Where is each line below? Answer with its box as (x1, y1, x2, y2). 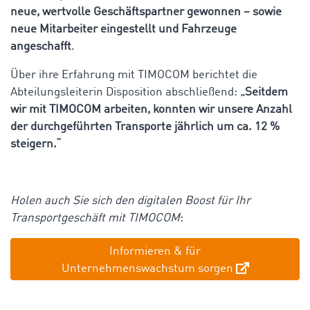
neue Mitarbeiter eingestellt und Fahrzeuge (10, 23, 237, 35)
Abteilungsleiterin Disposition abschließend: (10, 86, 237, 98)
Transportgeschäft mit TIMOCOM (10, 212, 180, 224)
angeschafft (10, 40, 71, 53)
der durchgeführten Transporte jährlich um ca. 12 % (10, 120, 280, 133)
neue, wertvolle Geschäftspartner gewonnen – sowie (10, 6, 282, 18)
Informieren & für (109, 245, 201, 257)
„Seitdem (237, 86, 288, 98)
